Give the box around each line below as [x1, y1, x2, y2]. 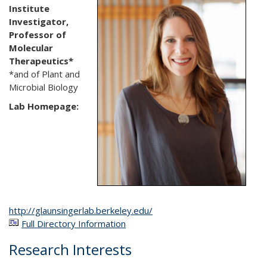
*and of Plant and [9, 68, 80, 80]
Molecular [9, 42, 53, 54]
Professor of [9, 29, 66, 41]
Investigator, [9, 15, 69, 27]
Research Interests [9, 240, 132, 259]
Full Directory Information [21, 218, 126, 229]
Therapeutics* [9, 55, 73, 67]
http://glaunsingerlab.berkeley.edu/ [9, 204, 153, 216]
